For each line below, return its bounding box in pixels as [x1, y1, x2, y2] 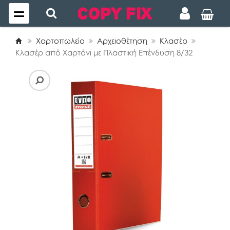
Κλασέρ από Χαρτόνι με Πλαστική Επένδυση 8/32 [15, 48, 193, 57]
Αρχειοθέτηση [97, 36, 147, 45]
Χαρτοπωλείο [36, 36, 85, 45]
